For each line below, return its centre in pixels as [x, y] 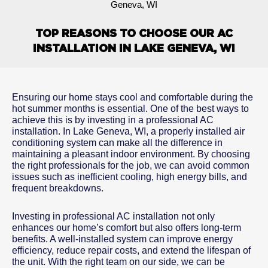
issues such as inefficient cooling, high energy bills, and [130, 177]
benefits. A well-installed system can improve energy [122, 239]
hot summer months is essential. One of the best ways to [130, 109]
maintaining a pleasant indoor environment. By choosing [131, 154]
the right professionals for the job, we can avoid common [131, 166]
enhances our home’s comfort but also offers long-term [127, 228]
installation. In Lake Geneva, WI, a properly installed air [128, 132]
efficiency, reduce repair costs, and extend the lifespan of [131, 251]
